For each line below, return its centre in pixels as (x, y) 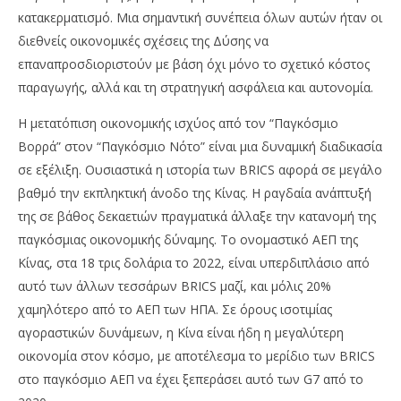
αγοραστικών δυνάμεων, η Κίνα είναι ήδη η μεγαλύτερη (181, 333)
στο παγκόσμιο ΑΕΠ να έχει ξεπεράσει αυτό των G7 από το (191, 380)
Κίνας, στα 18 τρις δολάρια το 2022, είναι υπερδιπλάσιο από (194, 263)
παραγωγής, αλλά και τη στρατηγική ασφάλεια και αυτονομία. (196, 88)
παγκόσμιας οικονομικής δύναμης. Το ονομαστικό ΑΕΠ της (188, 240)
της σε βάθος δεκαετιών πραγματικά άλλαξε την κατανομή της (197, 217)
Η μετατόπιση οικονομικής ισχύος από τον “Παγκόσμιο (178, 124)
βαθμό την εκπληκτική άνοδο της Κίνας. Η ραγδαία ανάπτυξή (195, 193)
